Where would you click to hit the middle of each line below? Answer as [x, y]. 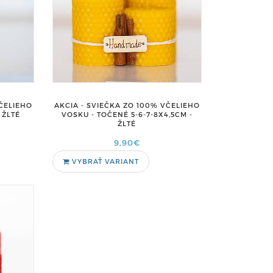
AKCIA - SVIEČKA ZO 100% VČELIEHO [127, 105]
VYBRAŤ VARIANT [104, 161]
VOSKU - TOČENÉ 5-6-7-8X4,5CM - [127, 114]
